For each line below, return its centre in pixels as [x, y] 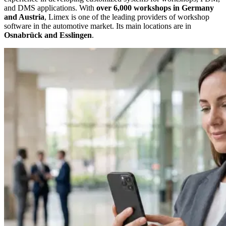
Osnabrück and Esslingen [48, 35]
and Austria [24, 17]
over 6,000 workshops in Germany [155, 8]
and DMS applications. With [50, 8]
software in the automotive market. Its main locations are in [98, 26]
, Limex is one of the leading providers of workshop [127, 17]
